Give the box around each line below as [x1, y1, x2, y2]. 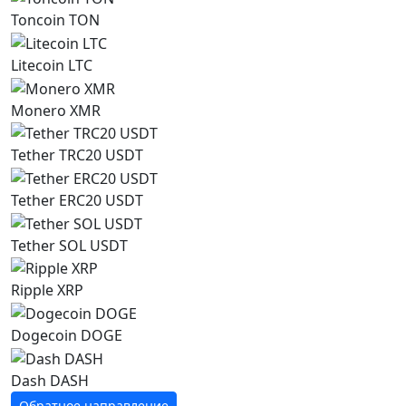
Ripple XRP [11, 280, 83, 301]
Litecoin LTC [11, 54, 92, 75]
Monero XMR [11, 100, 101, 121]
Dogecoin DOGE [11, 325, 122, 346]
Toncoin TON [11, 10, 100, 31]
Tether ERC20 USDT [11, 189, 143, 210]
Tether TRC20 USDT [11, 145, 143, 166]
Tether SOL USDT [11, 235, 128, 256]
